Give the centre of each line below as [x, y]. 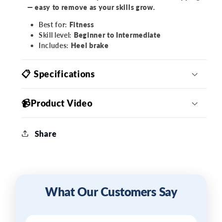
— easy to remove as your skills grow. [91, 7]
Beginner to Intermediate [116, 35]
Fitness [81, 25]
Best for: [53, 25]
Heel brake [89, 46]
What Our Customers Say [111, 192]
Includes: [54, 46]
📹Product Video [57, 103]
